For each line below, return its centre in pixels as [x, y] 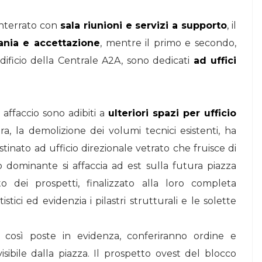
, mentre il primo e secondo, [168, 43]
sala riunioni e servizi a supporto [144, 25]
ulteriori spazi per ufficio [172, 113]
